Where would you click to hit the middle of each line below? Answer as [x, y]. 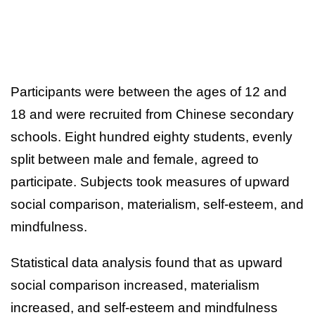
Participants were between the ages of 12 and [149, 91]
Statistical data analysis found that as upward [147, 262]
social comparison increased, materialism [135, 285]
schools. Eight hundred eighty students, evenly [152, 136]
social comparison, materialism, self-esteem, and [157, 204]
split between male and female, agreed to [135, 159]
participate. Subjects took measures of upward [150, 181]
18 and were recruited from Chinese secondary [152, 114]
